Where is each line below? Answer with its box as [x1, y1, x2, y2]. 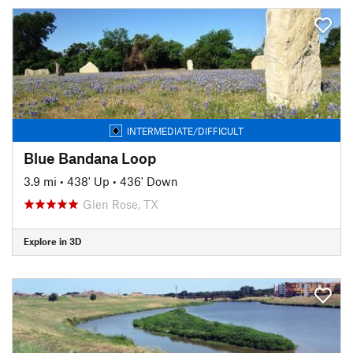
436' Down [120, 173, 178, 188]
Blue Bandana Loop [24, 148, 156, 167]
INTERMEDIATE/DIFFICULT [127, 124, 243, 136]
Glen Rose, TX [83, 196, 158, 211]
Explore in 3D [24, 236, 81, 247]
